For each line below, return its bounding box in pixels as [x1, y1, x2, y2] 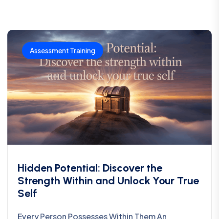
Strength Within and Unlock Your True [18, 174, 199, 187]
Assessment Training [30, 45, 95, 55]
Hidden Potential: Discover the [18, 161, 162, 175]
